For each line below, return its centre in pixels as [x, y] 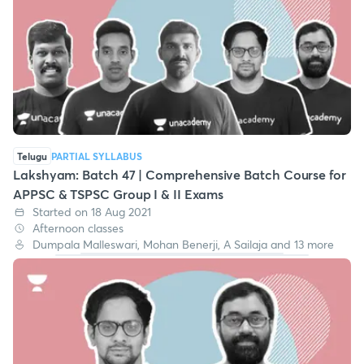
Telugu [32, 156]
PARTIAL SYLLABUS [97, 156]
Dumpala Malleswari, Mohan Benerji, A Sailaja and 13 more [183, 244]
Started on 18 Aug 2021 [92, 211]
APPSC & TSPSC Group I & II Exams [118, 193]
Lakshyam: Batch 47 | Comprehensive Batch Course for [180, 174]
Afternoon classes [78, 227]
